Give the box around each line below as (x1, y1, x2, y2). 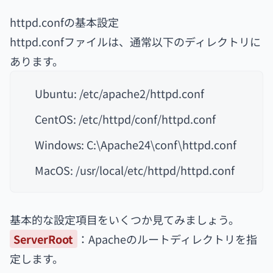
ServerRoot (13, 231, 74, 247)
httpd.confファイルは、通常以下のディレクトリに (10, 34, 261, 49)
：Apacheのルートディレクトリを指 (77, 231, 257, 247)
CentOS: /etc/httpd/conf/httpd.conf (35, 111, 216, 127)
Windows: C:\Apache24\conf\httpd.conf (35, 136, 236, 152)
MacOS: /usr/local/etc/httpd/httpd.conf (35, 162, 235, 178)
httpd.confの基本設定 (10, 14, 119, 30)
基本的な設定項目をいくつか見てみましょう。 (10, 211, 239, 227)
